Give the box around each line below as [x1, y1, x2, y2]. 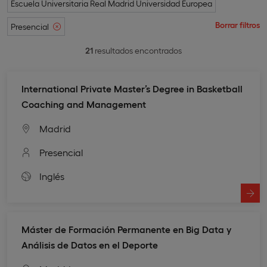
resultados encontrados [93, 45, 182, 55]
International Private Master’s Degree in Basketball [21, 82, 243, 94]
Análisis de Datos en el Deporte [21, 238, 158, 250]
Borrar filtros [215, 19, 260, 29]
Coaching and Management [21, 98, 146, 110]
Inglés [39, 170, 64, 182]
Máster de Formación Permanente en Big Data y [21, 223, 231, 235]
